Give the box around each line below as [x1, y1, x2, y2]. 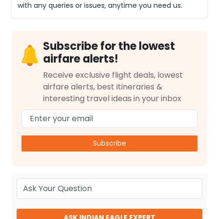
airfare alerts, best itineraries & [43, 81, 162, 92]
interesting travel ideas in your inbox [43, 93, 181, 104]
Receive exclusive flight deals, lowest [43, 69, 183, 81]
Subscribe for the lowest [43, 39, 175, 54]
